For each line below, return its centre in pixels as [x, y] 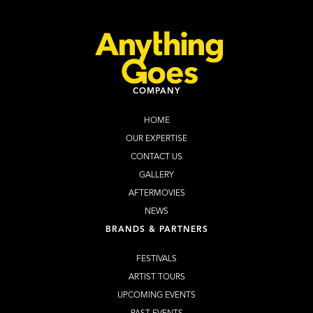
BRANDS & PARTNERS [156, 230]
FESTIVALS [156, 259]
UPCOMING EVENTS [156, 295]
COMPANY [156, 91]
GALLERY [156, 175]
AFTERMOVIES [156, 193]
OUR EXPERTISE [156, 139]
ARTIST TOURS [156, 277]
